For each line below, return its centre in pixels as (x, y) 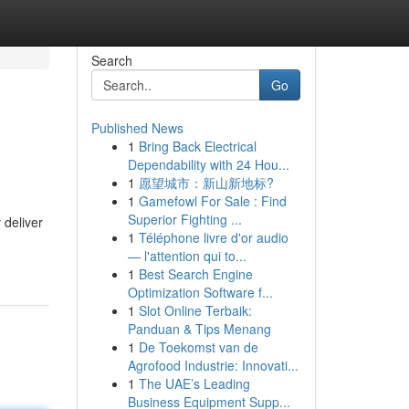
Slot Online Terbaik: (195, 310)
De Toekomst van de (198, 347)
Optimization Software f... (200, 292)
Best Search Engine (195, 274)
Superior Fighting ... (184, 219)
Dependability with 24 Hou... (208, 164)
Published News (137, 128)
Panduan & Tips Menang (199, 329)
